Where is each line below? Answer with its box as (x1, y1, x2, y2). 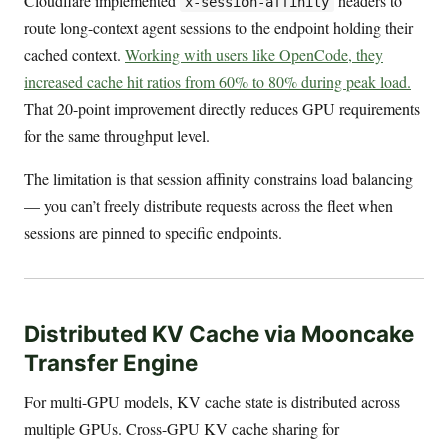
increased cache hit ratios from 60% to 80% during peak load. (24, 70, 411, 92)
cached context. (24, 43, 125, 65)
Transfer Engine (24, 349, 198, 377)
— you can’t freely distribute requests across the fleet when (24, 194, 393, 216)
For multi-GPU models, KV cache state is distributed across (24, 391, 400, 413)
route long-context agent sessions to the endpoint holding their (24, 16, 413, 38)
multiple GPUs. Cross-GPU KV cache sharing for (24, 418, 339, 440)
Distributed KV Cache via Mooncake (24, 320, 414, 348)
